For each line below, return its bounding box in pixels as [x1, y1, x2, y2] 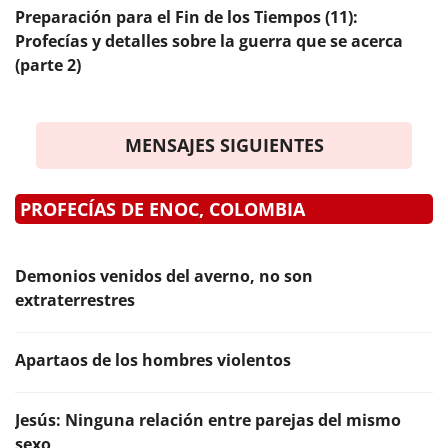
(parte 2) [15, 53, 81, 76]
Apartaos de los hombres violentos [15, 348, 291, 371]
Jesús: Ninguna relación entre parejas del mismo [15, 408, 401, 431]
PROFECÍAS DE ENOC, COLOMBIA [20, 196, 305, 221]
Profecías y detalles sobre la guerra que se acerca [15, 29, 403, 52]
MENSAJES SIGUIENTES [124, 132, 324, 157]
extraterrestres [15, 288, 135, 311]
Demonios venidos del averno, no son [15, 264, 313, 287]
